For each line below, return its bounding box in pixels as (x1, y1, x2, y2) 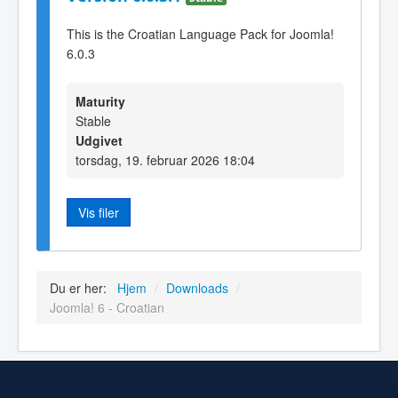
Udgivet (76, 131, 123, 149)
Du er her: (50, 279, 114, 298)
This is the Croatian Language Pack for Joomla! (67, 24, 334, 43)
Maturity (76, 92, 125, 110)
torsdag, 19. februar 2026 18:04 (76, 150, 255, 169)
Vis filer (78, 203, 119, 221)
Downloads (166, 279, 228, 298)
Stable (76, 111, 111, 130)
